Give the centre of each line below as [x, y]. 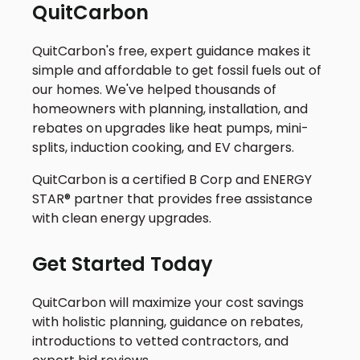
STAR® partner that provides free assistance [172, 198]
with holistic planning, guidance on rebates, [168, 321]
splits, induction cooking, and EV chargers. [163, 147]
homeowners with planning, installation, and [170, 108]
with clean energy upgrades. [122, 218]
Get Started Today [123, 264]
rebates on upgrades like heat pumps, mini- [170, 128]
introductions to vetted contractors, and [160, 341]
